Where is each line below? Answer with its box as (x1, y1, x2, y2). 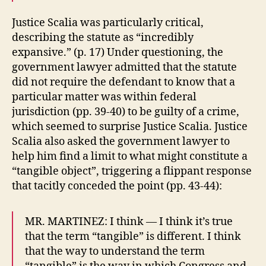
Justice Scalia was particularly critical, (12, 15, 204, 30)
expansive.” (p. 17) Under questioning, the (12, 45, 223, 59)
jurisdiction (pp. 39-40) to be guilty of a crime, (12, 104, 239, 119)
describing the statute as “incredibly (12, 30, 194, 45)
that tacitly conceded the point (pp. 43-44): (12, 179, 222, 193)
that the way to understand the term (25, 244, 205, 258)
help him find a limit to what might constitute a (12, 149, 248, 163)
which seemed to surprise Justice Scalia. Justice (12, 119, 248, 134)
